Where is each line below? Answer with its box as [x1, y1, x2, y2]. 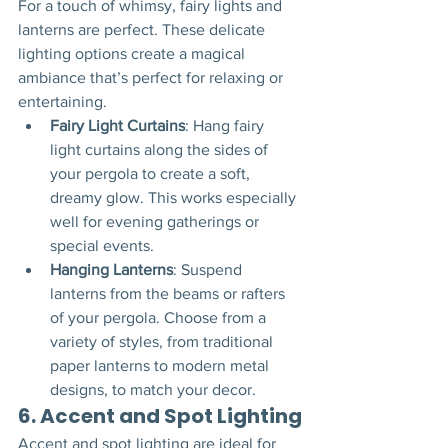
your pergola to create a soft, [50, 165, 254, 182]
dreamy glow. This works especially [50, 189, 300, 206]
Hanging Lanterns [50, 261, 173, 278]
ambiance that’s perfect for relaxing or [18, 69, 287, 86]
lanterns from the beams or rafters [50, 285, 289, 302]
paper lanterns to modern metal [50, 357, 273, 374]
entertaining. [18, 93, 107, 110]
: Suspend [173, 261, 246, 278]
